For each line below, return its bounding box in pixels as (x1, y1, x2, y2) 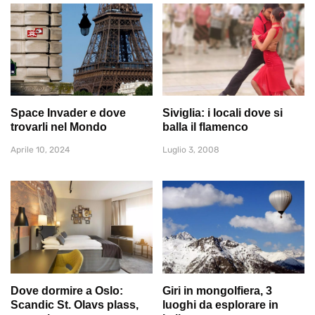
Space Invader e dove (11, 107, 126, 120)
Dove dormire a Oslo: (11, 284, 123, 297)
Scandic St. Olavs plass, (11, 298, 139, 311)
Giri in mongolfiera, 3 (162, 284, 272, 297)
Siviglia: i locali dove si (162, 107, 283, 120)
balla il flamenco (162, 121, 248, 134)
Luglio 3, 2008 (162, 145, 219, 155)
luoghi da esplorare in (162, 298, 278, 311)
